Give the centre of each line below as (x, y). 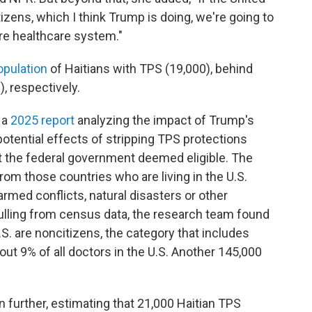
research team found (211, 214)
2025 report (42, 120)
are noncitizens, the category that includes (132, 233)
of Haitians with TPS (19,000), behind (150, 69)
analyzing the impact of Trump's (164, 120)
